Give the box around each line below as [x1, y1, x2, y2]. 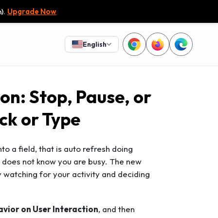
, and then [98, 204, 135, 214]
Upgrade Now [7, 7, 56, 16]
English [83, 40, 107, 49]
